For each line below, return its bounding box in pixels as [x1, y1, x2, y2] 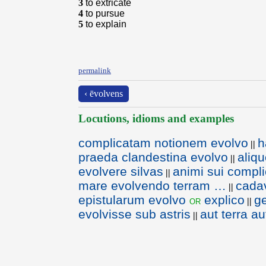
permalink [78, 66, 111, 75]
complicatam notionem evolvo [78, 136, 248, 150]
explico [201, 193, 245, 207]
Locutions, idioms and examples [78, 112, 234, 125]
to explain [85, 19, 126, 29]
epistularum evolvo [78, 193, 189, 207]
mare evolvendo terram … [78, 179, 226, 192]
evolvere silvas [78, 164, 163, 178]
